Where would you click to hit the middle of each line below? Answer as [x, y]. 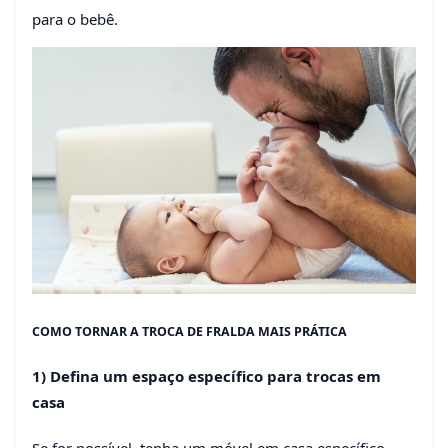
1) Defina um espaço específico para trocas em [206, 376]
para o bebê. [75, 19]
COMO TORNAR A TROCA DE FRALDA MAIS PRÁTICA [189, 332]
